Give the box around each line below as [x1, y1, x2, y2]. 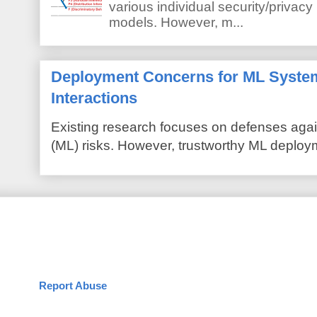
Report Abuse [39, 279, 107, 292]
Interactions [51, 89, 137, 108]
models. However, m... [109, 14, 244, 30]
